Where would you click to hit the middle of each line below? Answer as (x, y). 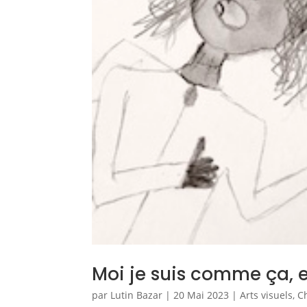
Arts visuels (267, 295)
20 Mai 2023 (201, 295)
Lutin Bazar (137, 295)
